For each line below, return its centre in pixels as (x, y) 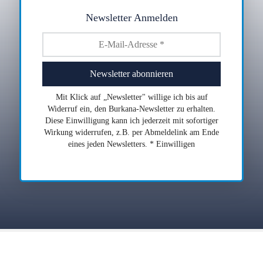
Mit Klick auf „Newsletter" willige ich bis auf (131, 97)
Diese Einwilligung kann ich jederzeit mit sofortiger (131, 121)
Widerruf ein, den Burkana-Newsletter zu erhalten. (131, 109)
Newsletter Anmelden (131, 17)
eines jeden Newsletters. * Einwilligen (131, 144)
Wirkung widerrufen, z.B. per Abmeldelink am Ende (131, 132)
